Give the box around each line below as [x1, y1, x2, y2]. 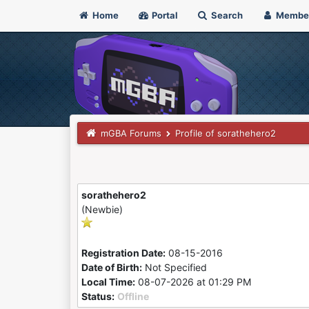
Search [208, 10, 243, 21]
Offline [117, 290, 149, 302]
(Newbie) [81, 203, 123, 215]
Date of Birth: [81, 261, 142, 273]
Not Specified [141, 261, 210, 273]
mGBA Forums [101, 128, 162, 139]
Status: [81, 290, 114, 302]
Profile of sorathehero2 [175, 128, 276, 139]
